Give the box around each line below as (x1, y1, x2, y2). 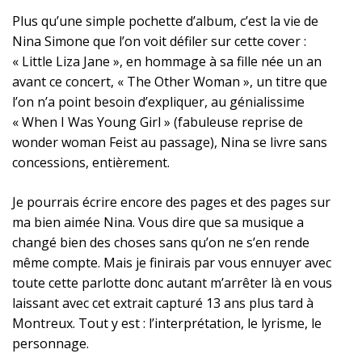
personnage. (12, 335, 89, 352)
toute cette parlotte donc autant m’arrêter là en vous (12, 274, 332, 292)
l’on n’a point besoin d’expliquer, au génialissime (12, 93, 305, 111)
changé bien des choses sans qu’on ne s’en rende (12, 234, 309, 251)
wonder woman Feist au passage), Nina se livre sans (12, 133, 327, 151)
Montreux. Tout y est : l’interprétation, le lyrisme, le (12, 314, 322, 332)
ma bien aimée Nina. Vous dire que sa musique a (12, 213, 304, 231)
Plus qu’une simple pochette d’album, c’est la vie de (12, 12, 318, 30)
